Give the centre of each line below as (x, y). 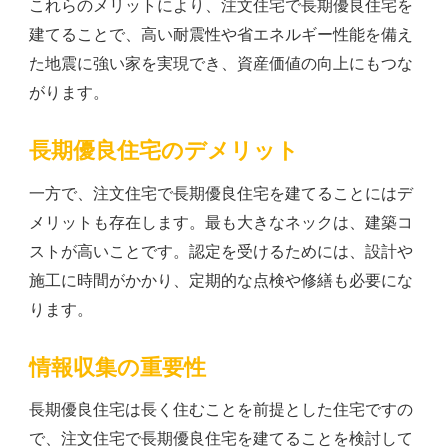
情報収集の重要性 (117, 367)
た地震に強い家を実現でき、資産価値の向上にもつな (221, 64)
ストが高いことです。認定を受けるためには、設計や (221, 251)
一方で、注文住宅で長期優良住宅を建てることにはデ (221, 193)
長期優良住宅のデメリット (164, 151)
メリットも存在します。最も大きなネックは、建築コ (221, 222)
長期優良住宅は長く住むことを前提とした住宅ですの (221, 410)
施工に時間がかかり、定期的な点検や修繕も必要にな (221, 280)
